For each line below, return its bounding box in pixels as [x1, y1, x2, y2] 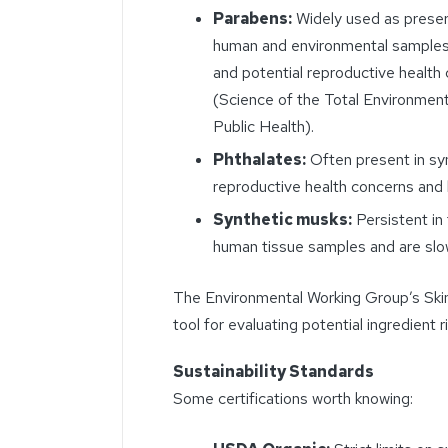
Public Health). [213, 115, 314, 137]
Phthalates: [213, 148, 306, 170]
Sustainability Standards [173, 361, 374, 383]
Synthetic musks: [213, 209, 352, 231]
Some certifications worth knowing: [173, 388, 413, 410]
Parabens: [213, 7, 292, 29]
